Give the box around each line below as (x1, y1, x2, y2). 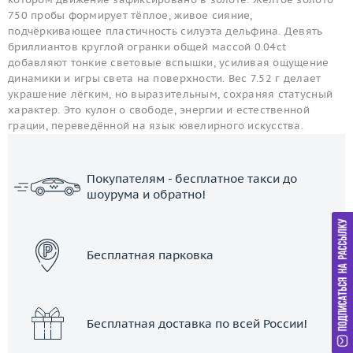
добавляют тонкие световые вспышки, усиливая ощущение (8, 56, 329, 69)
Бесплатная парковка (87, 247, 214, 262)
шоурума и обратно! (87, 186, 206, 202)
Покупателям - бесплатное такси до (87, 170, 297, 186)
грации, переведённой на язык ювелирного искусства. (8, 119, 304, 132)
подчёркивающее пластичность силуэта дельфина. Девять (8, 24, 323, 38)
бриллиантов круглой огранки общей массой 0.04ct (8, 40, 287, 54)
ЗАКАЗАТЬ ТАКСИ (133, 210, 220, 223)
